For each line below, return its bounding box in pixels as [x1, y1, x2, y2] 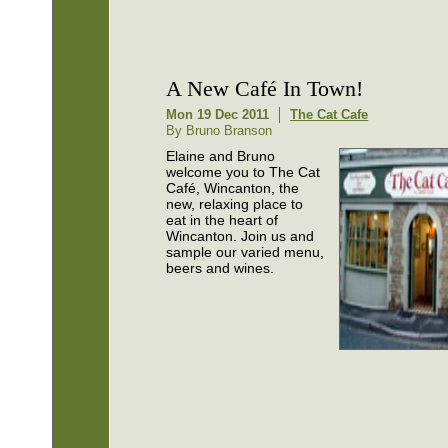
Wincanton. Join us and [166, 227, 315, 244]
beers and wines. [166, 259, 275, 276]
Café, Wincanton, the [166, 179, 300, 196]
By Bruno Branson [166, 122, 273, 138]
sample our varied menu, [166, 243, 325, 260]
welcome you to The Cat [166, 163, 321, 180]
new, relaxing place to [166, 195, 304, 212]
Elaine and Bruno [166, 147, 276, 164]
